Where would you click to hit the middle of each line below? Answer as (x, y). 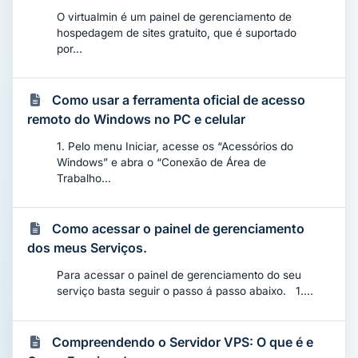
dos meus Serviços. (88, 248)
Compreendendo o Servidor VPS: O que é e (182, 342)
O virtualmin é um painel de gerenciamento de (175, 16)
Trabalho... (84, 178)
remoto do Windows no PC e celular (137, 119)
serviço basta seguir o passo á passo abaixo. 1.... (185, 291)
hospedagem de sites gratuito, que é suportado (177, 32)
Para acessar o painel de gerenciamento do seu (179, 275)
